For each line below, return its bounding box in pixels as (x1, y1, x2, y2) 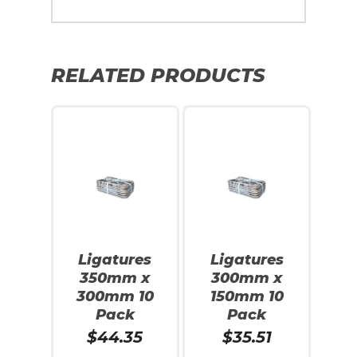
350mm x (80, 269, 151, 287)
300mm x (211, 269, 283, 287)
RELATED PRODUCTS (51, 63, 265, 87)
